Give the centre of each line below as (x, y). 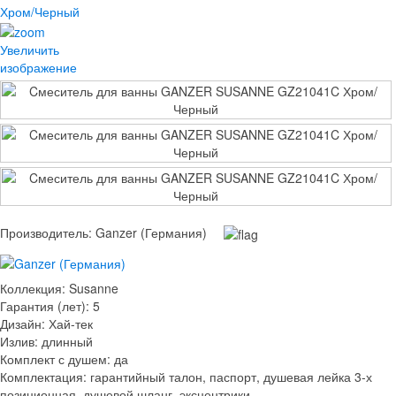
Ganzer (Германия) (151, 232)
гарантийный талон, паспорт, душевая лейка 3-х (231, 376)
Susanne (94, 288)
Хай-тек (71, 323)
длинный (67, 341)
